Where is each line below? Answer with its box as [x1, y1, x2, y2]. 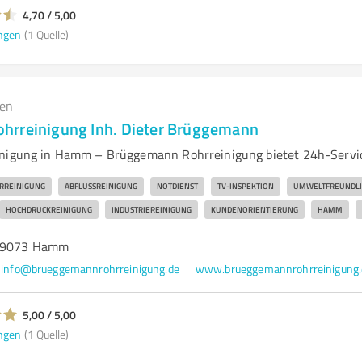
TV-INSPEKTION [217, 180, 274, 192]
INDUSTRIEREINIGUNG [111, 204, 192, 215]
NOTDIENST [156, 180, 198, 192]
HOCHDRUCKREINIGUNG [5, 204, 92, 215]
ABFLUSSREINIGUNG [64, 180, 137, 192]
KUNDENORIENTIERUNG [210, 204, 298, 215]
